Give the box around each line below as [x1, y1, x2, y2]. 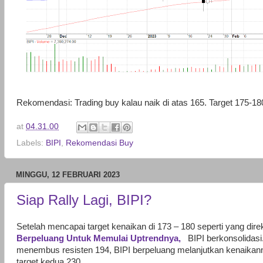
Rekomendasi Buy [66, 138, 133, 147]
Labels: [16, 138, 46, 147]
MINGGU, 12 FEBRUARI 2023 [16, 170, 120, 179]
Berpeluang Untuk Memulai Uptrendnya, [16, 233, 183, 243]
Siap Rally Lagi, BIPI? [16, 192, 151, 208]
